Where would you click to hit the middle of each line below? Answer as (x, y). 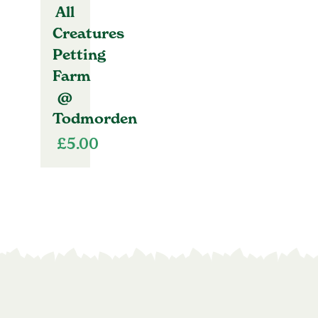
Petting (79, 54)
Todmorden (94, 118)
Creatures (88, 33)
